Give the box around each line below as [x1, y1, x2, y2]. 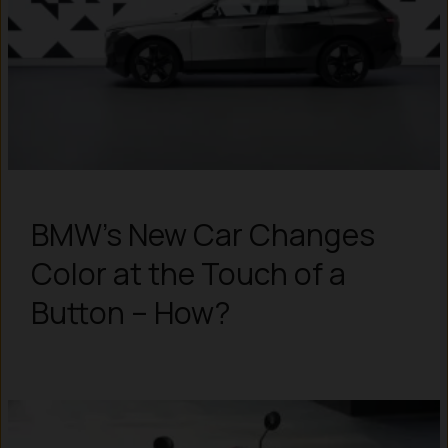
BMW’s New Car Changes [30, 214, 375, 256]
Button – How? [30, 292, 231, 334]
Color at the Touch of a [30, 253, 346, 295]
